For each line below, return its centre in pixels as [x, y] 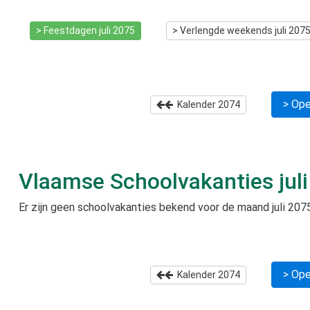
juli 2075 [117, 30]
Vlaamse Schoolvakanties [149, 181]
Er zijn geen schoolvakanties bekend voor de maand [145, 207]
